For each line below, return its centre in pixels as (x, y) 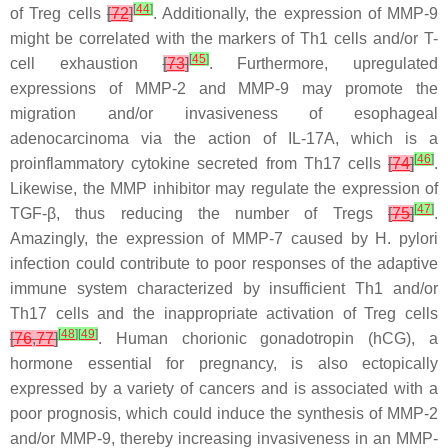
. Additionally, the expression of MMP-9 (295, 13)
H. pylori (406, 238)
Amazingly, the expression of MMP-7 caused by (193, 238)
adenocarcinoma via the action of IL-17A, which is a (224, 138)
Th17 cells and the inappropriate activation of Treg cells (224, 313)
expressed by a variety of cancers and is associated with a (224, 388)
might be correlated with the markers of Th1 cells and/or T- (224, 38)
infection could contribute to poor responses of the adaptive (224, 263)
